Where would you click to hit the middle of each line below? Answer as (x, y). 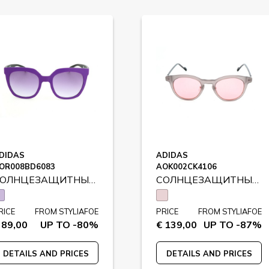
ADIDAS (172, 155)
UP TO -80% (69, 225)
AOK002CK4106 (186, 166)
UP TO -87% (233, 225)
